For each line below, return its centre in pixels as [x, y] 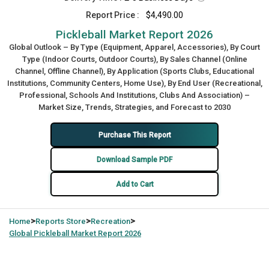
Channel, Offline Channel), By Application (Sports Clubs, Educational [134, 71]
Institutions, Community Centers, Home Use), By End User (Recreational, [134, 83]
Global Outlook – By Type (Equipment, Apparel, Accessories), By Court [134, 47]
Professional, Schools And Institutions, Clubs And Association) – [134, 95]
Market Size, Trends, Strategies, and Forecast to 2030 [134, 107]
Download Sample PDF [134, 159]
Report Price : [113, 15]
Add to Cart [134, 184]
